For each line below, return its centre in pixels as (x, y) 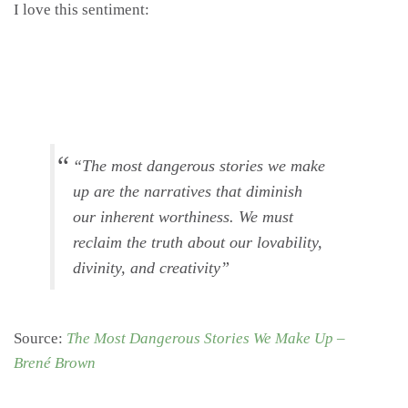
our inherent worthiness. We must (183, 216)
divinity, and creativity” (151, 267)
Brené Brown (55, 362)
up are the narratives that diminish (188, 191)
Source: (40, 338)
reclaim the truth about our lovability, (198, 242)
